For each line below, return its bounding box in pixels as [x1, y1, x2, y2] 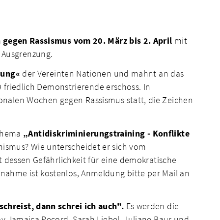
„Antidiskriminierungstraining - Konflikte [23, 127, 190, 139]
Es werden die [124, 200, 179, 212]
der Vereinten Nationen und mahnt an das [20, 68, 184, 80]
